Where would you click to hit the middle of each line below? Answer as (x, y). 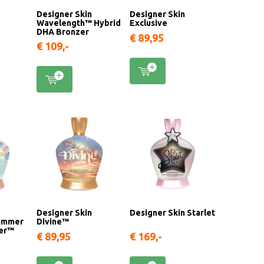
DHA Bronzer (62, 32)
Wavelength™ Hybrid (78, 23)
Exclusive (149, 23)
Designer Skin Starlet (173, 212)
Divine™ (52, 221)
